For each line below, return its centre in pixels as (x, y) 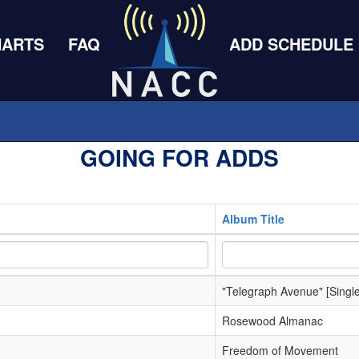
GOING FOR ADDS (179, 157)
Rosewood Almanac (272, 321)
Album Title (253, 219)
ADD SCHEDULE (291, 44)
